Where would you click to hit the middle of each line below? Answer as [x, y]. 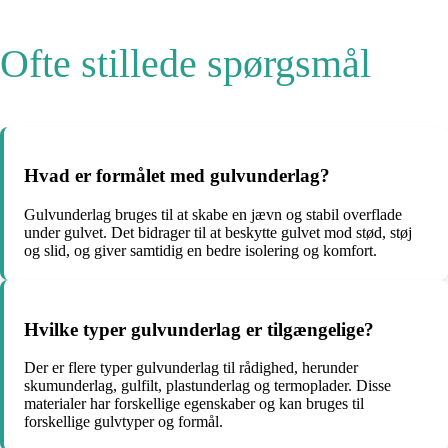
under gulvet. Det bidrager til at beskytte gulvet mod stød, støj [218, 232]
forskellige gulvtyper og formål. [123, 422]
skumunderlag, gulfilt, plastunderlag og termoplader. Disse [207, 386]
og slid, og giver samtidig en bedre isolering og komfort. [200, 250]
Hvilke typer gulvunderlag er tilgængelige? [199, 329]
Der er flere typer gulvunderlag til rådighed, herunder [191, 368]
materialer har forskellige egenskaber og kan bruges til [194, 404]
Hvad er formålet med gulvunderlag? [177, 176]
